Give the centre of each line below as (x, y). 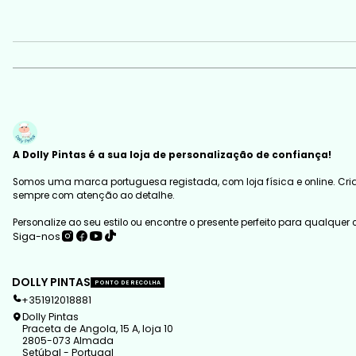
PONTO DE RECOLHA (128, 282)
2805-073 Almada (68, 341)
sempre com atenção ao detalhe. (94, 196)
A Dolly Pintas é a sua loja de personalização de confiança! (172, 155)
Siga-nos (37, 236)
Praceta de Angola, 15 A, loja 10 (97, 329)
